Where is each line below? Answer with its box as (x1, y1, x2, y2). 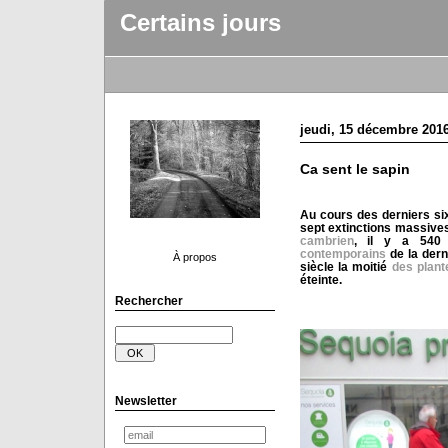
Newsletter (114, 394, 177, 408)
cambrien (299, 234, 354, 247)
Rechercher (114, 294, 183, 308)
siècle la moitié (299, 260, 388, 273)
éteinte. (299, 273, 342, 286)
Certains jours (119, 10, 281, 36)
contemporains (299, 247, 386, 260)
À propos (172, 251, 217, 263)
